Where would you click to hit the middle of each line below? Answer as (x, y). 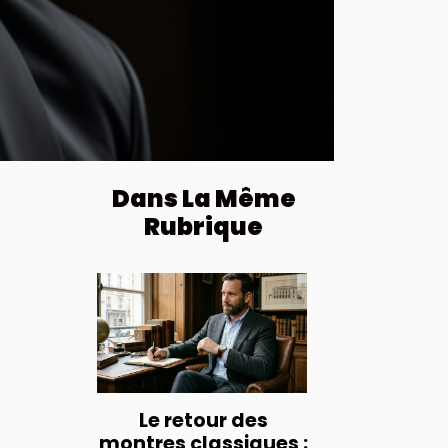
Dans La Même (203, 199)
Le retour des (203, 421)
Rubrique (203, 227)
